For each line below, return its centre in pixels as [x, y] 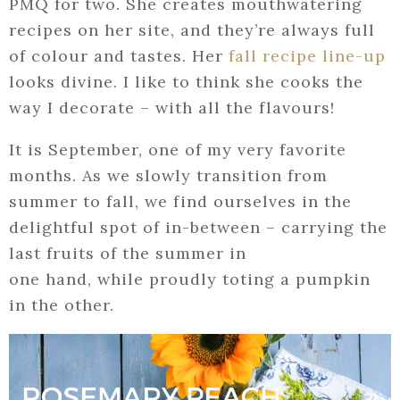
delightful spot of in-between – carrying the [198, 228]
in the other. [62, 305]
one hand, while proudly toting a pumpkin [190, 279]
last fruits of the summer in [128, 254]
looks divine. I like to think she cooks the [186, 82]
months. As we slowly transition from [168, 176]
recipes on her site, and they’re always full [192, 30]
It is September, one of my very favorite [178, 150]
